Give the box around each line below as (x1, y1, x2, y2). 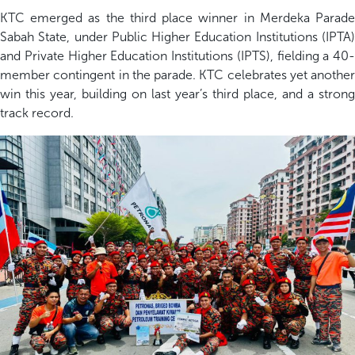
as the (82, 10, 130, 25)
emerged (30, 10, 83, 25)
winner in (193, 10, 260, 25)
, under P (67, 29, 120, 44)
